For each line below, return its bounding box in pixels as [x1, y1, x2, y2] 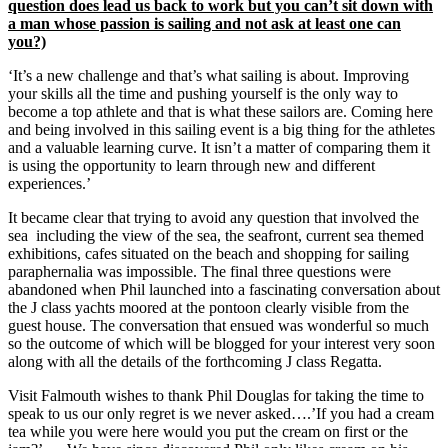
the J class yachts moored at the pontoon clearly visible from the [8, 299, 409, 317]
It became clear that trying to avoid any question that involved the [8, 209, 419, 227]
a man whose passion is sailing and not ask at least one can [8, 15, 401, 33]
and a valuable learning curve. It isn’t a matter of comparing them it [8, 139, 430, 157]
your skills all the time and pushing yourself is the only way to [8, 85, 398, 103]
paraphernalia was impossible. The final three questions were [8, 263, 391, 281]
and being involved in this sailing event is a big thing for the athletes [8, 121, 435, 139]
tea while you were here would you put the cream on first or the [8, 423, 408, 441]
